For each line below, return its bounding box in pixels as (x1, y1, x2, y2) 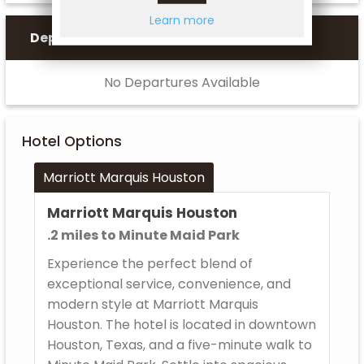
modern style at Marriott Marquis (47, 294, 259, 314)
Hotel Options (22, 131, 123, 151)
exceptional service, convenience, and (47, 274, 292, 293)
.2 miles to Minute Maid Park (47, 225, 240, 245)
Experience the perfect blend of (47, 253, 253, 273)
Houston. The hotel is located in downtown (47, 314, 317, 334)
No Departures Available (104, 72, 260, 92)
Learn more (149, 11, 214, 28)
